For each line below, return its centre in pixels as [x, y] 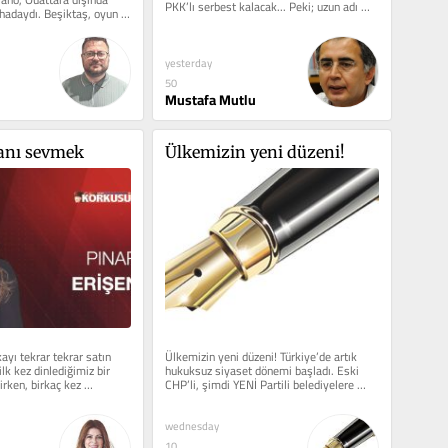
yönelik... [187, 398]
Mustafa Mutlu [210, 99]
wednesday [191, 425]
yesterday [188, 62]
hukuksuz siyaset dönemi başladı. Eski [261, 370]
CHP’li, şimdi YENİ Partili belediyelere [259, 384]
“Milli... [182, 21]
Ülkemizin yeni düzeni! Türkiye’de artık [260, 356]
